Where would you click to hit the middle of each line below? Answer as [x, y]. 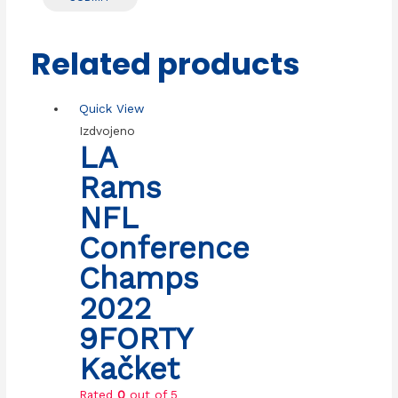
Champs [139, 278]
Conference [165, 247]
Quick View [112, 108]
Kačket [130, 368]
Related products [165, 64]
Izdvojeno [107, 130]
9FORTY [136, 338]
